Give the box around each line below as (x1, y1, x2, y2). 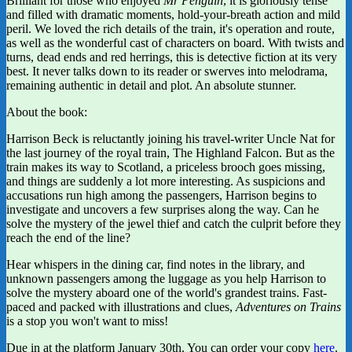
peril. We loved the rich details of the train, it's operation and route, (6, 21, 335, 35)
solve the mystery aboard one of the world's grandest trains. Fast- (6, 285, 327, 299)
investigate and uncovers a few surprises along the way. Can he (6, 202, 319, 216)
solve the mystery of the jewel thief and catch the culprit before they (6, 216, 341, 230)
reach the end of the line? (6, 230, 130, 244)
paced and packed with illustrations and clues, (6, 299, 236, 313)
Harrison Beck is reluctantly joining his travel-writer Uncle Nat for (6, 131, 335, 145)
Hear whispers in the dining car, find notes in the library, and (6, 257, 305, 271)
